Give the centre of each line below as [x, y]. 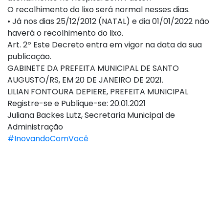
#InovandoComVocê [48, 138]
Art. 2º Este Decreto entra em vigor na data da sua [105, 44]
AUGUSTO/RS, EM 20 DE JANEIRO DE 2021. [85, 80]
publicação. [29, 56]
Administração [35, 127]
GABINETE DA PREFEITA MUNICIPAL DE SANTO [93, 68]
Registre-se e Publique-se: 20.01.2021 [77, 103]
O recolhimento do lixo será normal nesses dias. [99, 9]
